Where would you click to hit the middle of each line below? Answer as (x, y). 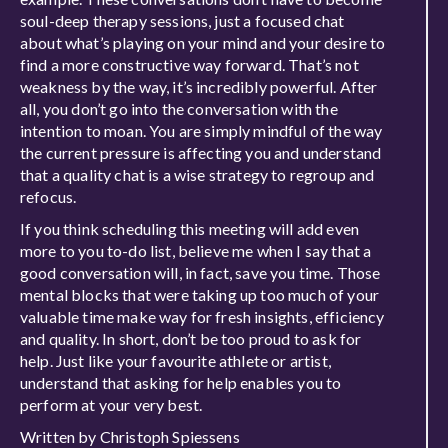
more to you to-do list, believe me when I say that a (196, 250)
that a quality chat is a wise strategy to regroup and (197, 174)
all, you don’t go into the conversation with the (179, 108)
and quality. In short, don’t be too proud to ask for (191, 338)
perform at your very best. (111, 404)
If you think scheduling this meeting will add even (190, 228)
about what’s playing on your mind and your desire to (203, 42)
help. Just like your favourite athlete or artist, (175, 360)
